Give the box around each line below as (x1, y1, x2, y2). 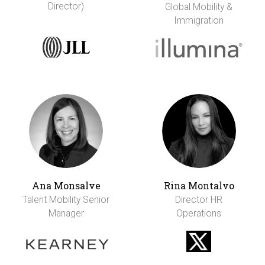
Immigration (174, 15, 224, 27)
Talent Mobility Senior (22, 194, 110, 206)
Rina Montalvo (163, 179, 234, 192)
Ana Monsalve (31, 179, 101, 192)
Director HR (175, 194, 223, 206)
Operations (176, 208, 222, 219)
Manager (48, 208, 84, 219)
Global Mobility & (165, 1, 233, 13)
